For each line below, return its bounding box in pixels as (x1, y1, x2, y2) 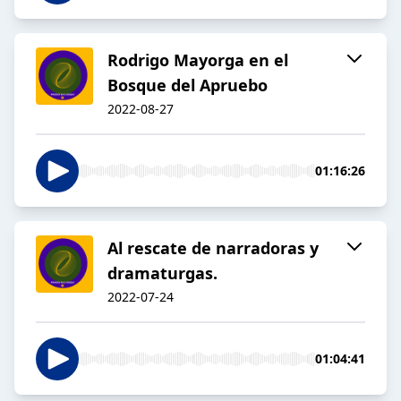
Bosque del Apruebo (107, 74, 268, 97)
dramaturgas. (107, 262, 218, 285)
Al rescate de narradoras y (107, 237, 319, 260)
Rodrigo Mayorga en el (107, 49, 288, 72)
